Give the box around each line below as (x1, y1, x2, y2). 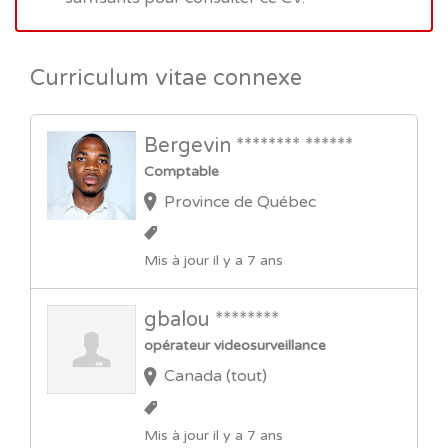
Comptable (143, 163, 219, 180)
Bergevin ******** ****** (143, 134, 353, 158)
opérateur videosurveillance (143, 337, 326, 355)
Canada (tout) (163, 366, 267, 387)
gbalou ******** (143, 308, 279, 333)
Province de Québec (163, 192, 316, 212)
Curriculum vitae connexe (30, 65, 302, 91)
